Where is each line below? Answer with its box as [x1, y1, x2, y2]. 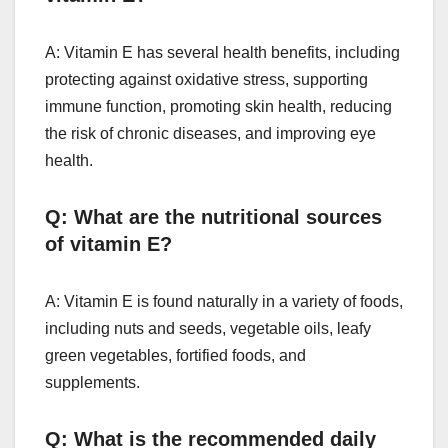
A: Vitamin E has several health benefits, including [45, 43, 400, 61]
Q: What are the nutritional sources [45, 205, 382, 228]
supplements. [45, 373, 140, 391]
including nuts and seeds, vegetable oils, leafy [45, 319, 371, 337]
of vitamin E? [45, 232, 172, 255]
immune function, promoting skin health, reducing [45, 97, 392, 115]
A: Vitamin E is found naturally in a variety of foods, [45, 292, 403, 310]
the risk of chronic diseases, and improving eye [45, 124, 376, 142]
